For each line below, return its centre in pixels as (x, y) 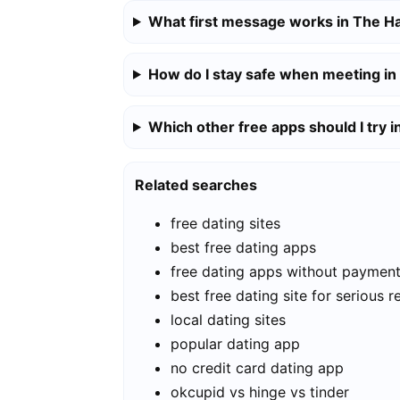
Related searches (196, 184)
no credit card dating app (257, 367)
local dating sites (228, 319)
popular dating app (235, 343)
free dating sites (225, 223)
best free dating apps (243, 247)
